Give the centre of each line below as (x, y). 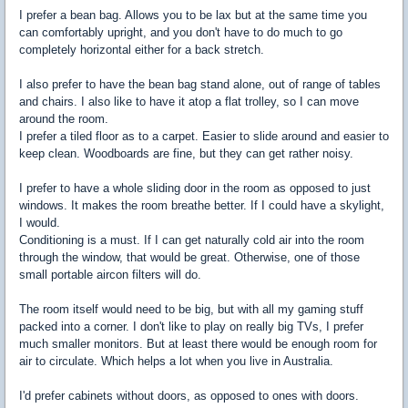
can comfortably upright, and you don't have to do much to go (181, 33)
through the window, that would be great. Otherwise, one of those (189, 258)
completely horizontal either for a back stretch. (142, 50)
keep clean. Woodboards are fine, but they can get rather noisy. (186, 154)
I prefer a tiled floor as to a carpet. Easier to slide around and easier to (204, 137)
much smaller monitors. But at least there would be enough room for (198, 344)
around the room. (64, 119)
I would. (40, 223)
